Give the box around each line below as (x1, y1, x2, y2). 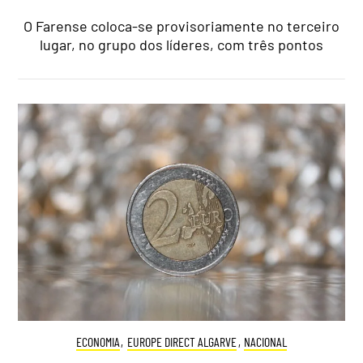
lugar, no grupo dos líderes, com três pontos (40, 35, 323, 53)
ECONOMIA (75, 334, 120, 350)
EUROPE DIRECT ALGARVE (127, 334, 237, 350)
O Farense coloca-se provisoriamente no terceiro (23, 16, 340, 35)
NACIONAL (244, 334, 288, 350)
